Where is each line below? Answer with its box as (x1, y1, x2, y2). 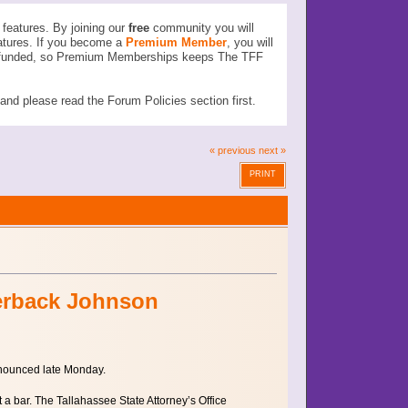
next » (258, 144, 286, 156)
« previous (209, 144, 256, 156)
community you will (148, 21, 254, 36)
